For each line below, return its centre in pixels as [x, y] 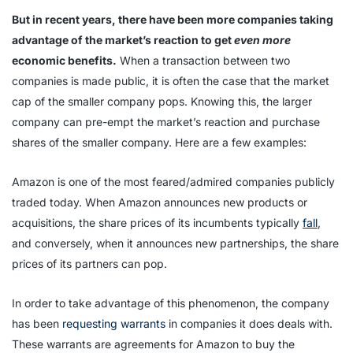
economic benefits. [64, 60]
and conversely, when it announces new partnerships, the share [175, 243]
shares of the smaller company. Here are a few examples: [159, 142]
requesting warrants [114, 323]
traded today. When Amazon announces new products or [160, 202]
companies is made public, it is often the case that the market [171, 80]
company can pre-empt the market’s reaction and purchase [166, 121]
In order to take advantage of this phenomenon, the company [171, 303]
